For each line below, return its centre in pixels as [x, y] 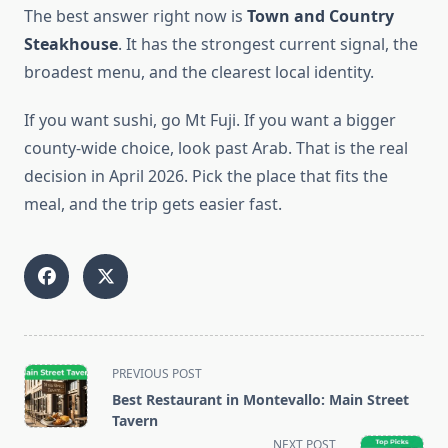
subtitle [51, 419]
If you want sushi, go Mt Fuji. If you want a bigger [210, 120]
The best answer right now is [135, 16]
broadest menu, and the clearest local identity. [199, 72]
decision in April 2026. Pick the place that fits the [206, 176]
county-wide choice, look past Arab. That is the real [216, 148]
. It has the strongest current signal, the [268, 44]
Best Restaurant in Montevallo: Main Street [260, 400]
